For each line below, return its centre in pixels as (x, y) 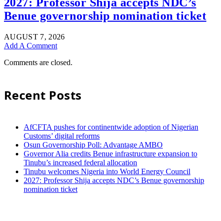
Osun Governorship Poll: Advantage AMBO (93, 145)
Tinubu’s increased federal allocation (80, 162)
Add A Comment (31, 45)
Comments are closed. (38, 62)
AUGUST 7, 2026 (35, 37)
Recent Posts (43, 95)
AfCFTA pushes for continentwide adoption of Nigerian (111, 127)
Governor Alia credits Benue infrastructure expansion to (110, 153)
